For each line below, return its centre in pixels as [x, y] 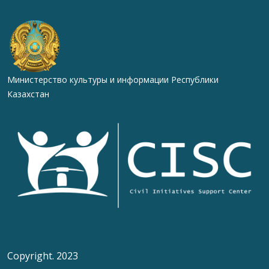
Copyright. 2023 [43, 255]
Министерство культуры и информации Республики [113, 80]
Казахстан [28, 94]
